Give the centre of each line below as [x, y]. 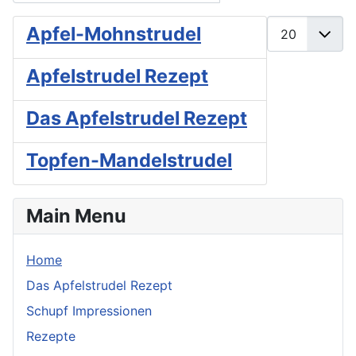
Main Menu [76, 216]
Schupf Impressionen [89, 311]
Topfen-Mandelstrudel [129, 161]
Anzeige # [296, 25]
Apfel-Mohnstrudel [114, 34]
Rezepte [51, 337]
